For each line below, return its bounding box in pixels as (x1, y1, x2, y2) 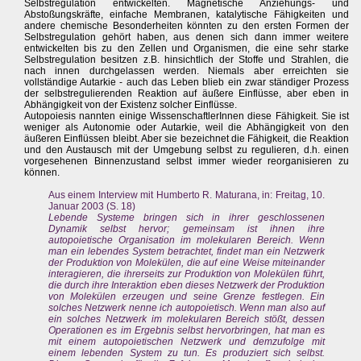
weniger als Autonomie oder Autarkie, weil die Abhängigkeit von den (24, 122, 350, 134)
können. (24, 167, 60, 179)
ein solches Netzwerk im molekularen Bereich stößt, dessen (48, 313, 326, 326)
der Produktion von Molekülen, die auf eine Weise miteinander (48, 257, 326, 269)
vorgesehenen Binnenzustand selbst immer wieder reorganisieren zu (24, 156, 350, 168)
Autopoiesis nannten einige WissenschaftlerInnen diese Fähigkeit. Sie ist (24, 110, 350, 122)
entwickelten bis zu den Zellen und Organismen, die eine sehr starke (24, 43, 350, 55)
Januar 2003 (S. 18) (48, 201, 135, 213)
